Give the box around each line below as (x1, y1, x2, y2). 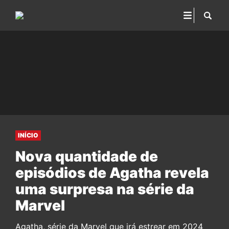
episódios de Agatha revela (15, 164, 209, 181)
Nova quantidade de (15, 148, 158, 165)
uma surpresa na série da (15, 180, 194, 198)
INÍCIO (18, 131, 38, 139)
